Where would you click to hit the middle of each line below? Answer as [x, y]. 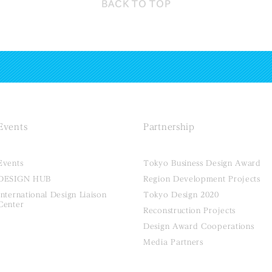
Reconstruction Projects [190, 210]
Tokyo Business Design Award [202, 163]
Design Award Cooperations [199, 226]
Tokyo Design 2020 [181, 195]
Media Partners [173, 242]
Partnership [169, 127]
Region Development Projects [202, 179]
